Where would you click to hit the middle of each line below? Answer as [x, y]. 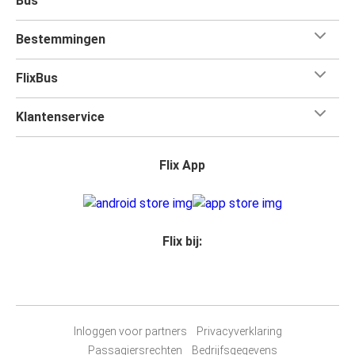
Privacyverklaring [239, 331]
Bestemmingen [61, 39]
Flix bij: [182, 241]
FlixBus [37, 78]
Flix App [182, 165]
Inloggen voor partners [130, 331]
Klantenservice [60, 116]
